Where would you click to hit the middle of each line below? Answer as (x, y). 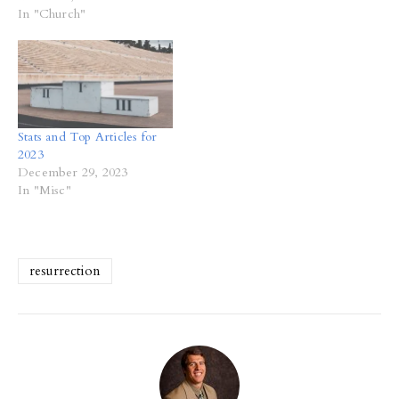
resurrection (65, 271)
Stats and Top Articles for (88, 137)
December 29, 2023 (73, 173)
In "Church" (52, 13)
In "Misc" (45, 191)
